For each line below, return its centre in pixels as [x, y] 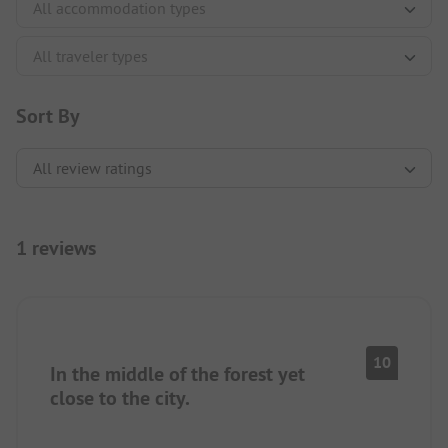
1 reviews [56, 247]
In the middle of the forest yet [177, 373]
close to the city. [120, 397]
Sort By [48, 115]
